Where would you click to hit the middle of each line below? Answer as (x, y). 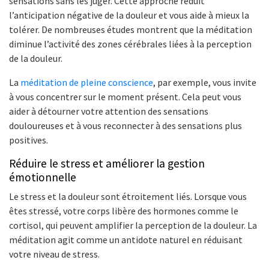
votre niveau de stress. (54, 254)
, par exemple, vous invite (205, 82)
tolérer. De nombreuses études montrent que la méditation (131, 29)
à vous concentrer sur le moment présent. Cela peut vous (125, 96)
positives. (29, 140)
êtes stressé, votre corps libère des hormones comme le (124, 210)
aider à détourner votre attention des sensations (109, 111)
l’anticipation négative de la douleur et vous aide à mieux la (129, 15)
